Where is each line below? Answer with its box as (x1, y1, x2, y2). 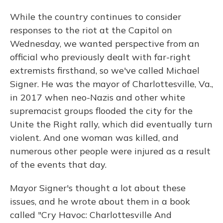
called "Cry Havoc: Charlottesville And (10, 209, 172, 221)
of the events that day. (10, 159, 107, 170)
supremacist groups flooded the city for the (10, 105, 193, 116)
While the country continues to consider (10, 11, 181, 22)
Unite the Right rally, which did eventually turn (10, 118, 213, 130)
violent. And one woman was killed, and (10, 132, 179, 143)
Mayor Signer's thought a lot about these (10, 182, 186, 194)
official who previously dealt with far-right (10, 51, 191, 63)
